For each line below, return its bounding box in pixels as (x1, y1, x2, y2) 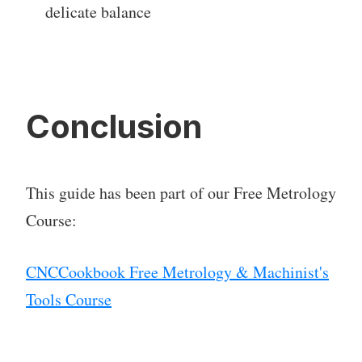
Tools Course (26, 288, 112, 311)
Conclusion (26, 107, 202, 147)
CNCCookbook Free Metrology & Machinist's (26, 261, 329, 284)
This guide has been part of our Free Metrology (26, 182, 336, 204)
